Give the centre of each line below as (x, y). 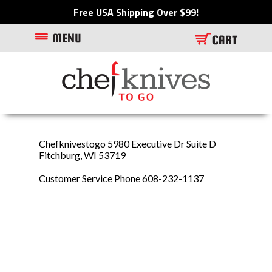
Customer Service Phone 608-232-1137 (121, 178)
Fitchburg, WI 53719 (82, 155)
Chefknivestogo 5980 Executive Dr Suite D (127, 144)
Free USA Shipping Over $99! (136, 12)
